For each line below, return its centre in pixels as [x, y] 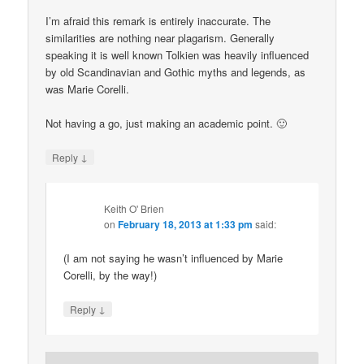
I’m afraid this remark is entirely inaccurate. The [158, 21]
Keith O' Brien [134, 208]
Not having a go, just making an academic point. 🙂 [167, 123]
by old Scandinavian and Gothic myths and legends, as [176, 72]
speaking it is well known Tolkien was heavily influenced [178, 55]
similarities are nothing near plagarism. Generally [160, 38]
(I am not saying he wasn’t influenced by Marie [173, 258]
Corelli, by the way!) [110, 275]
